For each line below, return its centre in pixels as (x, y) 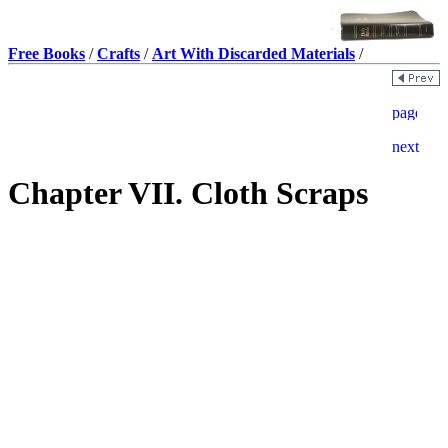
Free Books (46, 53)
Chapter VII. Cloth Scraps (188, 193)
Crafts (118, 53)
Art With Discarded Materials (253, 53)
